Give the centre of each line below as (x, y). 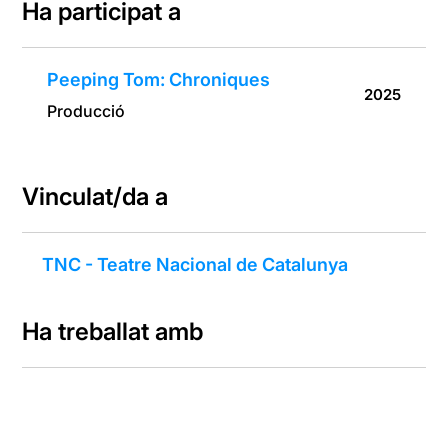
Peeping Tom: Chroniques (159, 80)
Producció (86, 111)
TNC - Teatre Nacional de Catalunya (195, 265)
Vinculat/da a (95, 197)
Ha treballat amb (113, 332)
